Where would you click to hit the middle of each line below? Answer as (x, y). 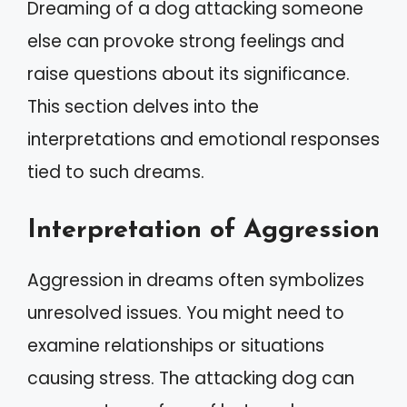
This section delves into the (143, 107)
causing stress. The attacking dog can (191, 378)
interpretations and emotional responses (203, 139)
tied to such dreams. (116, 172)
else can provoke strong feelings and (186, 41)
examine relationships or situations (176, 345)
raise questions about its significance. (189, 74)
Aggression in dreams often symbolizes (196, 280)
